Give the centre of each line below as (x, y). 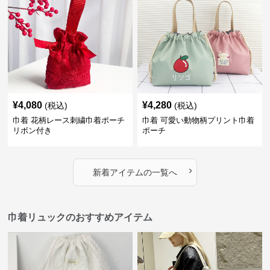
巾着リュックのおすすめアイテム (80, 217)
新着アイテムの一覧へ (135, 172)
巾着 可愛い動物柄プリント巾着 (198, 120)
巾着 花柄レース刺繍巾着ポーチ (69, 120)
